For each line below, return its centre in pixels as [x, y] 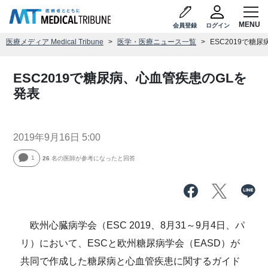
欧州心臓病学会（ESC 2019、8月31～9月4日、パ [133, 225]
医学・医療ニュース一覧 [157, 42]
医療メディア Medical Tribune [55, 42]
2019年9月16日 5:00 [57, 137]
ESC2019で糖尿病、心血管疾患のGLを [130, 78]
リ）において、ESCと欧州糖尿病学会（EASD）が [130, 243]
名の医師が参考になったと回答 [93, 158]
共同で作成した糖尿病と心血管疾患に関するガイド [131, 261]
